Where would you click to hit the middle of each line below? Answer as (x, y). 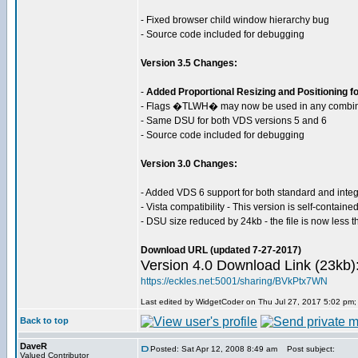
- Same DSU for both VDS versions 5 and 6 (234, 121)
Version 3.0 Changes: (189, 164)
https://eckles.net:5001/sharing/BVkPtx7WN (234, 281)
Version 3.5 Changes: (189, 63)
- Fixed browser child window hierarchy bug (235, 20)
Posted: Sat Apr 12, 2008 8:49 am (214, 349)
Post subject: (307, 349)
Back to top (44, 320)
